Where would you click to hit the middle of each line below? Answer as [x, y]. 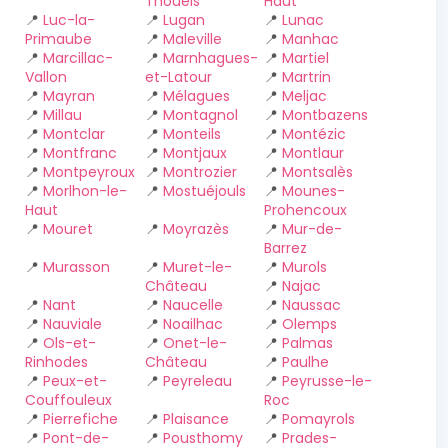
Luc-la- [69, 20]
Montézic [314, 134]
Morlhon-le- [85, 191]
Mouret [68, 229]
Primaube [58, 39]
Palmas [308, 343]
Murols [305, 267]
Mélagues [196, 96]
